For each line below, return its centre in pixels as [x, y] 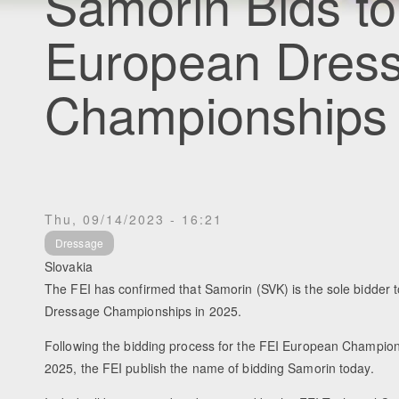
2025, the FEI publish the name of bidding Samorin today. [211, 368]
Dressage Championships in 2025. [145, 311]
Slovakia [69, 267]
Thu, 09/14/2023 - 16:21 [134, 219]
